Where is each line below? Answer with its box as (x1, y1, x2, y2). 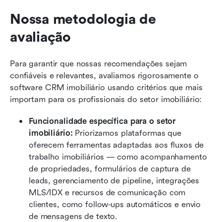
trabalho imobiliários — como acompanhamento (29, 152, 207, 162)
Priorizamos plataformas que (72, 128, 181, 138)
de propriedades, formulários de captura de (29, 164, 191, 173)
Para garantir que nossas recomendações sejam (10, 58, 187, 68)
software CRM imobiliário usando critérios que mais (10, 82, 203, 92)
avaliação (10, 29, 71, 45)
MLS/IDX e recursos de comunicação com (29, 187, 186, 197)
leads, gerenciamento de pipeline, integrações (29, 175, 200, 185)
